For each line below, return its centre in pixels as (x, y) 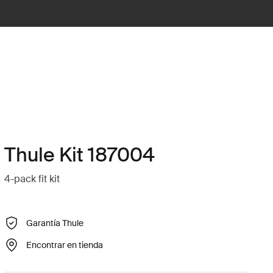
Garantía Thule (55, 223)
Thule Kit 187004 (79, 155)
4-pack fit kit (32, 179)
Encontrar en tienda (64, 245)
